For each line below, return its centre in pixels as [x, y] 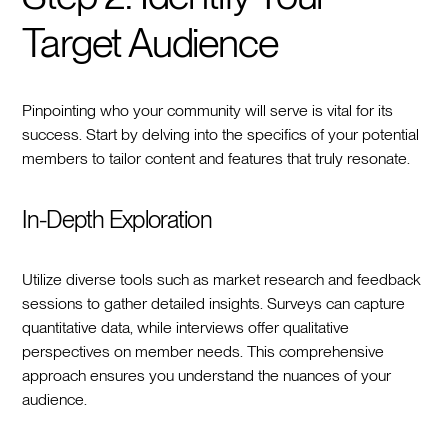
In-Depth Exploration [117, 219]
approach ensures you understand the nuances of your [207, 375]
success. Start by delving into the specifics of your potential [221, 134]
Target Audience [150, 42]
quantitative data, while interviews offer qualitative [186, 327]
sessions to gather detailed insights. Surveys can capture [214, 303]
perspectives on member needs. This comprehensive [203, 351]
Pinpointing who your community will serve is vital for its [208, 110]
